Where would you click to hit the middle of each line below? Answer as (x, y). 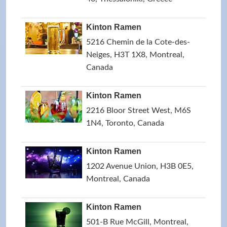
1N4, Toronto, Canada (125, 123)
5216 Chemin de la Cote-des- (138, 42)
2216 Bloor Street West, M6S (139, 110)
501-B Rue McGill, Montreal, (137, 222)
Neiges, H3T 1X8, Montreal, (135, 55)
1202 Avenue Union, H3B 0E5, (140, 166)
